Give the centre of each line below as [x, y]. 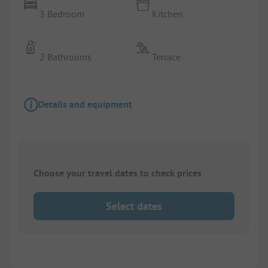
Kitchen [168, 13]
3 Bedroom [62, 13]
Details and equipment [85, 104]
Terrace [167, 57]
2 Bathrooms [66, 57]
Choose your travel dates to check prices [118, 173]
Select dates [134, 206]
